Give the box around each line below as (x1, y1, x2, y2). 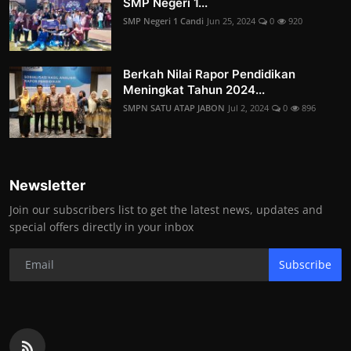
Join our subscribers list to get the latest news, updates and (9, 201, 323, 217)
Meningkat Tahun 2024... (123, 81, 265, 97)
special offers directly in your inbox (9, 219, 194, 234)
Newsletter (9, 176, 85, 194)
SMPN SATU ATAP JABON (123, 101, 225, 114)
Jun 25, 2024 (207, 14, 255, 27)
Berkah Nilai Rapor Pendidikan (123, 66, 295, 81)
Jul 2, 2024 (228, 101, 269, 114)
